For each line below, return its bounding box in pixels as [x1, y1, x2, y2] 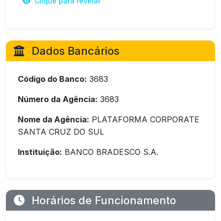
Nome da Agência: [18, 114, 89, 124]
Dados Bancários [29, 44, 119, 57]
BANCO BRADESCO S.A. [62, 147, 158, 157]
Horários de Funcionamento [29, 194, 176, 207]
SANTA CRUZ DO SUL [18, 127, 104, 137]
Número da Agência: [18, 94, 98, 104]
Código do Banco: [18, 74, 87, 84]
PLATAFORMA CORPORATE [89, 114, 199, 124]
